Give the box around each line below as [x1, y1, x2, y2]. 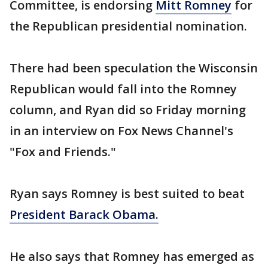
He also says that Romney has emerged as [10, 248, 254, 264]
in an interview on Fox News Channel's [10, 123, 233, 139]
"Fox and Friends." [10, 144, 116, 160]
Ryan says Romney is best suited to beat [10, 185, 245, 202]
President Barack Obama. [10, 206, 159, 223]
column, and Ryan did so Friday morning [10, 102, 246, 118]
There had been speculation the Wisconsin [10, 60, 258, 76]
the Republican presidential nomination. [10, 18, 247, 34]
